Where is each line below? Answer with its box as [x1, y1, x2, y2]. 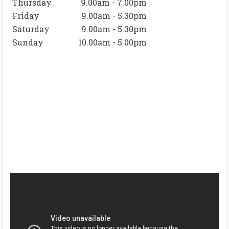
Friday [12, 10, 39, 21]
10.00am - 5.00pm [78, 37, 147, 48]
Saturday [12, 24, 50, 34]
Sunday [12, 37, 43, 48]
